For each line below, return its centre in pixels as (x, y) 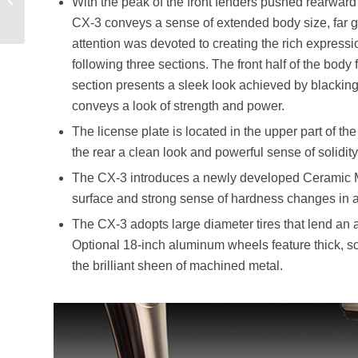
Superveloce (57, 8)
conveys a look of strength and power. (178, 106)
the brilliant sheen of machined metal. (177, 266)
